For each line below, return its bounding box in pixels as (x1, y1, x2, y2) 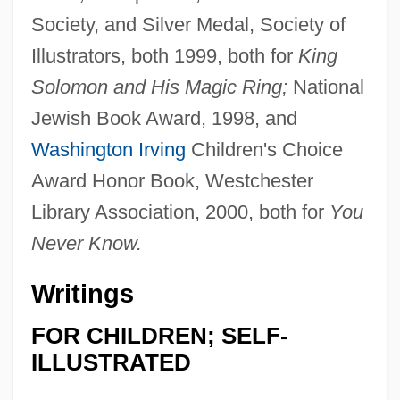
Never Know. (30, 232, 142, 255)
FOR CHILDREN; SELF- (30, 322, 288, 348)
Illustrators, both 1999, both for (30, 45, 298, 68)
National (287, 76, 364, 99)
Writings (30, 279, 134, 309)
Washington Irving (30, 138, 186, 162)
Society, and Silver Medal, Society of (30, 13, 346, 37)
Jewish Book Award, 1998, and (30, 107, 297, 130)
